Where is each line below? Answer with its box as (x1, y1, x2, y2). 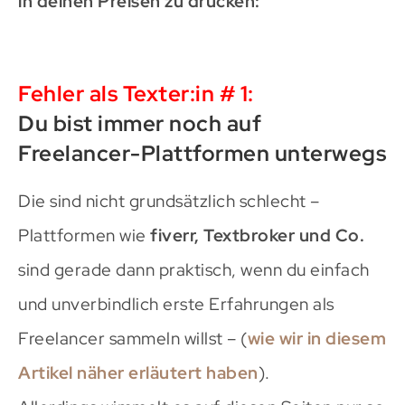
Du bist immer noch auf (18, 108, 261, 137)
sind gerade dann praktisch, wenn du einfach (18, 258, 370, 281)
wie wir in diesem (247, 326, 386, 350)
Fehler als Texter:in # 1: (18, 79, 254, 108)
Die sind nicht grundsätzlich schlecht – (18, 189, 320, 212)
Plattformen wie (18, 223, 150, 247)
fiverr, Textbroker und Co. (150, 223, 364, 247)
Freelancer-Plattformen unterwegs (18, 138, 386, 167)
